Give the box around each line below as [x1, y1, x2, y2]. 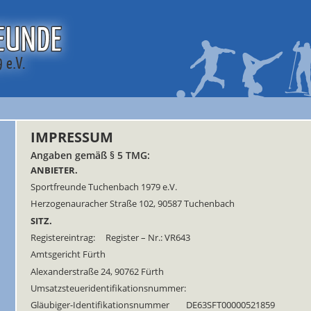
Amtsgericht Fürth [31, 249, 106, 261]
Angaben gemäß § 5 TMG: [31, 148, 150, 162]
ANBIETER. [31, 164, 78, 176]
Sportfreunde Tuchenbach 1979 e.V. [31, 181, 177, 194]
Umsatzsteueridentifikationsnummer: [31, 282, 186, 294]
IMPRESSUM [31, 127, 113, 146]
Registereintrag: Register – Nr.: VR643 [31, 232, 190, 244]
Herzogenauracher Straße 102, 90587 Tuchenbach [31, 198, 235, 210]
